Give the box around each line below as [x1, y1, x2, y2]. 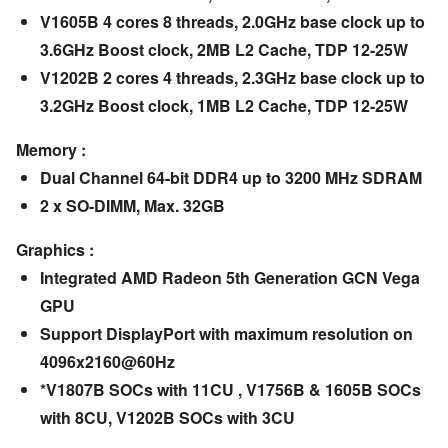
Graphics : [15, 238, 94, 262]
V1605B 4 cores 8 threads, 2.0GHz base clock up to [39, 10, 425, 34]
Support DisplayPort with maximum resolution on [39, 322, 413, 346]
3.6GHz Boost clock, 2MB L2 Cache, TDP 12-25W [39, 38, 408, 62]
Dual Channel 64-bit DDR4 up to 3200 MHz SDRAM [39, 166, 422, 190]
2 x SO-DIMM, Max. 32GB [39, 194, 225, 218]
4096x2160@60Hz [39, 350, 175, 374]
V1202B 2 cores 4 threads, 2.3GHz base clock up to [39, 66, 425, 90]
